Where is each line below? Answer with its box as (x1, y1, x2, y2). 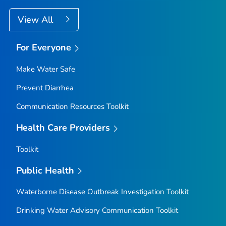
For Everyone (16, 41, 72, 54)
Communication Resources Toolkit (16, 101, 129, 112)
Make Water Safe (16, 64, 75, 75)
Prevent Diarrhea (16, 83, 74, 93)
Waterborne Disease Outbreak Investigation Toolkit (16, 187, 189, 197)
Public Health (16, 164, 75, 177)
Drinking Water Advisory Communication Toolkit (16, 205, 178, 216)
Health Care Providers (16, 122, 110, 134)
